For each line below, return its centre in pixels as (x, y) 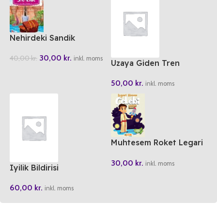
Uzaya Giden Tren (145, 63)
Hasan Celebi (136, 153)
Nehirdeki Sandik (42, 38)
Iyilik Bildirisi (34, 168)
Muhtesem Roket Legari (157, 143)
